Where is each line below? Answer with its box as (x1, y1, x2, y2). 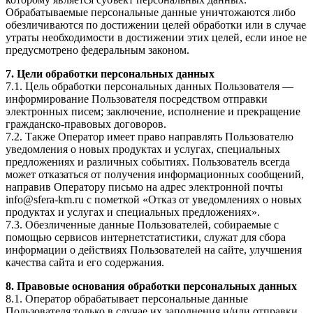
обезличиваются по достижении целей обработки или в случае (6, 19, 306, 31)
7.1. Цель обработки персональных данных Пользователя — (6, 80, 293, 93)
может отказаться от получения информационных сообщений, (6, 168, 304, 181)
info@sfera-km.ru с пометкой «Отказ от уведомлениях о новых (6, 194, 302, 206)
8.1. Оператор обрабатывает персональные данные (6, 293, 248, 305)
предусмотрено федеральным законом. (6, 44, 189, 57)
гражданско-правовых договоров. (6, 118, 166, 131)
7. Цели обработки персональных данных (6, 68, 214, 80)
